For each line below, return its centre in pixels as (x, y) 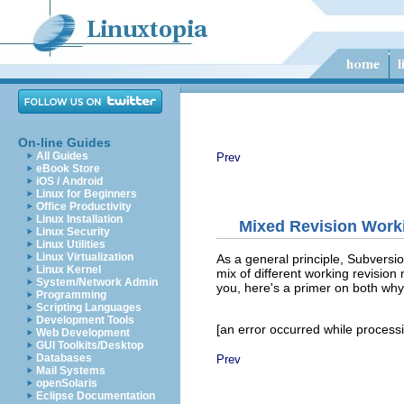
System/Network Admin (97, 282)
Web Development (83, 333)
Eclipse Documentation (96, 396)
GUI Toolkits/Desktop (90, 345)
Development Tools (85, 320)
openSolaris (67, 383)
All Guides (62, 156)
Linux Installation (79, 219)
